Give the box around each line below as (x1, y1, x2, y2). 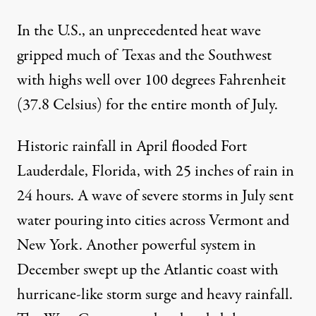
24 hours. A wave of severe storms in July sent (17, 185, 293, 208)
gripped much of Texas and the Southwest (17, 44, 272, 68)
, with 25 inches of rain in (137, 160, 294, 183)
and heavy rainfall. (177, 284, 293, 307)
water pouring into (17, 209, 135, 233)
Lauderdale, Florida (17, 160, 137, 183)
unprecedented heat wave (107, 20, 261, 43)
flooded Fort (171, 135, 247, 159)
